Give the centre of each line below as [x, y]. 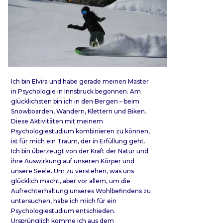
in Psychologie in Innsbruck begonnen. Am [76, 91]
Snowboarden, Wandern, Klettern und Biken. [79, 111]
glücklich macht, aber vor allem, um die [71, 181]
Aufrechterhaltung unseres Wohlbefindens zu [81, 191]
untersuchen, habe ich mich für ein [64, 201]
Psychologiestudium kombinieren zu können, [80, 131]
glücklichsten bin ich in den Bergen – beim [75, 101]
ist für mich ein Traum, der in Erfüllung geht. [78, 141]
